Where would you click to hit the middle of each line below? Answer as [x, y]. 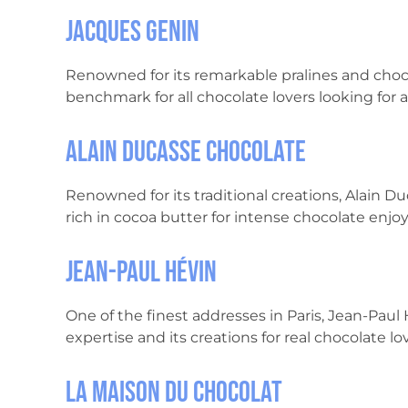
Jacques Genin [133, 33]
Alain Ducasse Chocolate [186, 153]
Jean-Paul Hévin [141, 273]
